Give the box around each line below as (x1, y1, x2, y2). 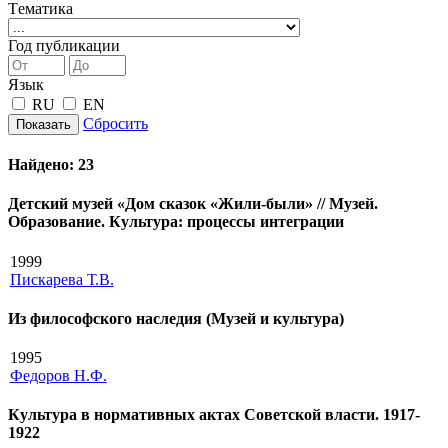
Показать (16, 116, 71, 132)
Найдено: (8, 156, 78, 174)
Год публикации (8, 36, 120, 54)
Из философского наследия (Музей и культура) (8, 309, 344, 327)
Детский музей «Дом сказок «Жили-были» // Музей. (8, 195, 378, 213)
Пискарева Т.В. (9, 270, 114, 288)
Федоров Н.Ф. (9, 367, 107, 385)
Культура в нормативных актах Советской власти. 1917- (8, 406, 420, 424)
